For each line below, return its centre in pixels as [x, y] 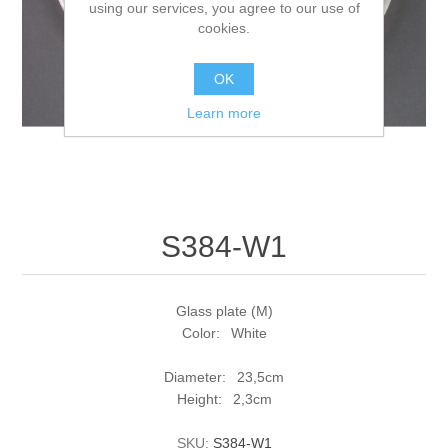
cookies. [224, 27]
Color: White [224, 333]
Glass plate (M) [224, 311]
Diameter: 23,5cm [224, 377]
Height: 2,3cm [224, 399]
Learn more [224, 112]
